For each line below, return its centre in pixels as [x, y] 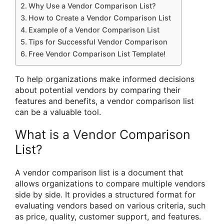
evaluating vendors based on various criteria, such [110, 206]
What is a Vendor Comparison [103, 135]
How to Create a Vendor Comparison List [99, 18]
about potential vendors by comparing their [98, 90]
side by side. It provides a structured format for [105, 195]
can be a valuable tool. [58, 112]
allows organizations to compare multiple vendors [110, 184]
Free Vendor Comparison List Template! [97, 54]
